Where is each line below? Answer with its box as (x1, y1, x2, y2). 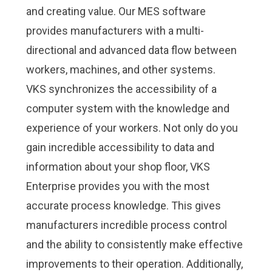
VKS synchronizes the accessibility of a (25, 83, 217, 95)
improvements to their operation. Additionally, (25, 257, 243, 270)
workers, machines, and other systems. (25, 63, 216, 76)
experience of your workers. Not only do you (25, 121, 238, 134)
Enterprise (25, 180, 76, 192)
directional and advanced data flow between (25, 44, 237, 56)
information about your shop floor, (25, 160, 190, 173)
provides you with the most (75, 180, 209, 192)
